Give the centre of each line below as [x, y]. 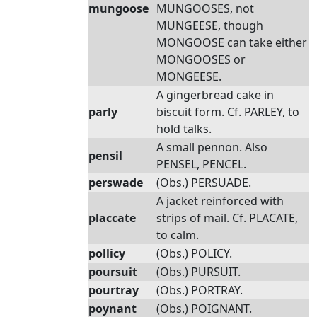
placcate [112, 218]
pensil [105, 156]
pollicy [107, 253]
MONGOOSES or [201, 59]
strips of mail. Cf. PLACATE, [227, 218]
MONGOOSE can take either [232, 42]
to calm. [178, 235]
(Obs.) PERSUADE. [204, 183]
